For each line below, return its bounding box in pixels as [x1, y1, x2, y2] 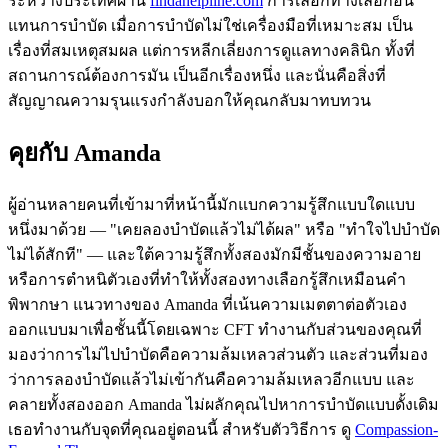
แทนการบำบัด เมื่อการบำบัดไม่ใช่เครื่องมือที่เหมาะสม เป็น [8, 16, 413, 34]
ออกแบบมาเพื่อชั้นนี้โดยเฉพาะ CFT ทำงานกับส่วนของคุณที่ [8, 320, 422, 338]
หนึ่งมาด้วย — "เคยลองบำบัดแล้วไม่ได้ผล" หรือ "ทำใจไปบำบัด [8, 220, 440, 238]
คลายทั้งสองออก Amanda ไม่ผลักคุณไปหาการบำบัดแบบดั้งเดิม [8, 395, 439, 413]
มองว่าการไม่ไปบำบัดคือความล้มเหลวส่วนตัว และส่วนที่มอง [8, 345, 428, 363]
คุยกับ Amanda [8, 139, 161, 166]
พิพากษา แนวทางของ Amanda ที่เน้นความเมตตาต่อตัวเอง [8, 295, 407, 313]
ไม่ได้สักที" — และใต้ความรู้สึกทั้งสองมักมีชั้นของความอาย [8, 245, 421, 263]
